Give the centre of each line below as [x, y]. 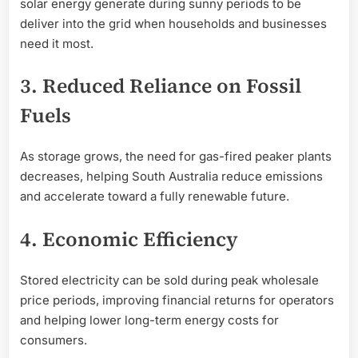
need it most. [57, 43]
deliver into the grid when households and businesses [173, 23]
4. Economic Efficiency [129, 239]
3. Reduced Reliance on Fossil [161, 86]
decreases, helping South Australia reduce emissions [171, 177]
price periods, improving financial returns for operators [177, 300]
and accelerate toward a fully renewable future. [155, 197]
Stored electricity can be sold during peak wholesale [169, 280]
